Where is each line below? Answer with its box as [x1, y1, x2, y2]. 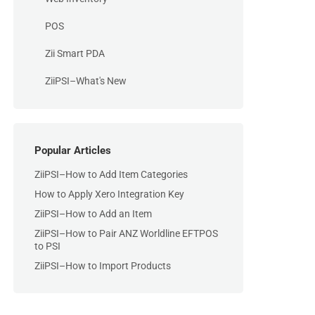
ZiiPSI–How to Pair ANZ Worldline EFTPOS [34, 228, 218, 239]
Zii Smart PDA [45, 48, 105, 59]
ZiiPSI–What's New [45, 75, 127, 86]
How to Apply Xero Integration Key [34, 188, 184, 200]
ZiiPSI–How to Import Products [34, 260, 171, 271]
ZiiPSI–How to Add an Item [34, 208, 152, 219]
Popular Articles [34, 144, 111, 157]
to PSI [34, 240, 60, 252]
